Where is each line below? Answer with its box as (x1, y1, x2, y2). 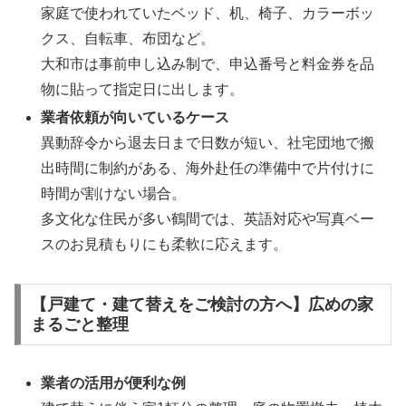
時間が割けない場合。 (41, 185, 187, 201)
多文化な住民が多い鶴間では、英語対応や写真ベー (41, 210, 375, 227)
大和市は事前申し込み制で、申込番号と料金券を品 (41, 55, 375, 72)
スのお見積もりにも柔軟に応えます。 (41, 236, 288, 252)
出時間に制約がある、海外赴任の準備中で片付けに (41, 159, 375, 176)
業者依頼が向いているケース (41, 109, 230, 125)
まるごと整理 (30, 314, 129, 333)
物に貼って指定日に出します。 (41, 81, 245, 97)
